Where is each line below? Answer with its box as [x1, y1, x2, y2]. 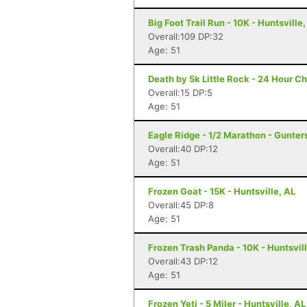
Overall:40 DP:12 [148, 143, 218, 154]
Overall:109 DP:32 [148, 31, 223, 42]
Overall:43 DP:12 [148, 256, 218, 267]
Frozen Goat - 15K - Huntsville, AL [148, 186, 295, 197]
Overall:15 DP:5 [148, 87, 212, 98]
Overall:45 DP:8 [148, 199, 214, 210]
